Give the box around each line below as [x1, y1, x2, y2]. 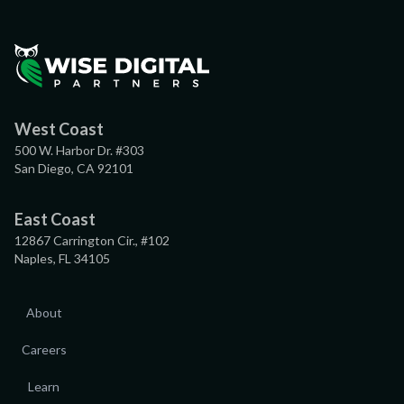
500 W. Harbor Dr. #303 [14, 142, 144, 158]
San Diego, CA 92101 [14, 160, 133, 176]
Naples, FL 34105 [14, 250, 110, 266]
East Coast [14, 208, 96, 229]
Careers [21, 341, 67, 357]
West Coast [14, 118, 104, 139]
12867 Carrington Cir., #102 [14, 232, 170, 248]
